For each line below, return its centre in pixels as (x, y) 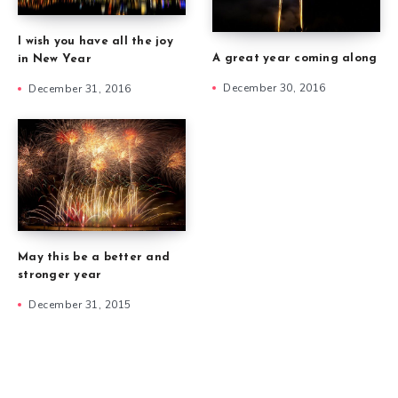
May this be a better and (94, 257)
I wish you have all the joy (96, 42)
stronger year (60, 275)
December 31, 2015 (80, 304)
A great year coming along (295, 59)
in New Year (55, 60)
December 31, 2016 (80, 89)
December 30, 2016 (275, 88)
